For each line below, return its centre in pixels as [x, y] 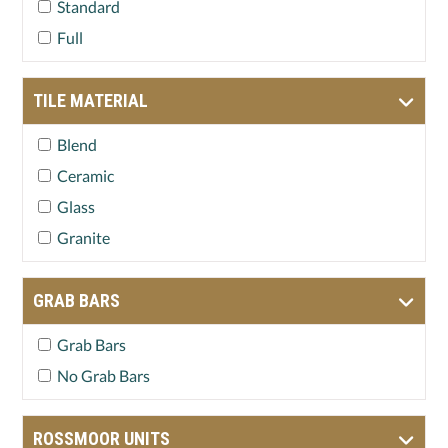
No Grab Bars [103, 376]
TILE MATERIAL [90, 101]
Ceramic [85, 176]
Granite [83, 238]
